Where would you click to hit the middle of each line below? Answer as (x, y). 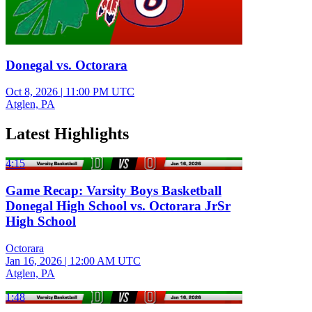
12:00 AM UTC (105, 260)
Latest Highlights (67, 134)
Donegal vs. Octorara (67, 65)
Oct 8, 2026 (32, 92)
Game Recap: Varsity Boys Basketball (114, 190)
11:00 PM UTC (100, 92)
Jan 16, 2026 (34, 260)
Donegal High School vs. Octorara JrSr (118, 205)
